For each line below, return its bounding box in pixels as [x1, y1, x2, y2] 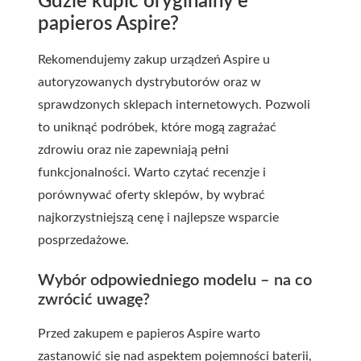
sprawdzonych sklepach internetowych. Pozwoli [38, 98, 310, 111]
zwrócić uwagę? [38, 292, 150, 308]
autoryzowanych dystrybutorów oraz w [38, 76, 261, 89]
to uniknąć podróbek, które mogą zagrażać [38, 121, 276, 134]
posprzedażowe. [38, 234, 129, 247]
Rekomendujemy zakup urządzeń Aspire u [38, 53, 270, 66]
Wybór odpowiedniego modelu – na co [38, 272, 312, 288]
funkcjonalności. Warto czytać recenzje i [38, 166, 266, 179]
